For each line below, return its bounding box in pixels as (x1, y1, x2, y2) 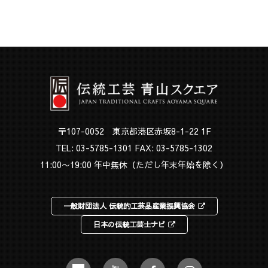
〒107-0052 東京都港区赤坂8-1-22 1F (57, 125, 211, 138)
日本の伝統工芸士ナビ (93, 220, 165, 230)
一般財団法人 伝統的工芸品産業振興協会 (63, 201, 195, 211)
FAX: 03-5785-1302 (132, 142, 212, 154)
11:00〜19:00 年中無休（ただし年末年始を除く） (40, 159, 228, 171)
